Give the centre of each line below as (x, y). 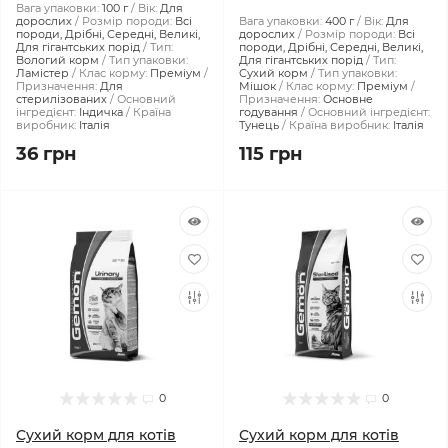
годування (268, 112)
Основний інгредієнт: (369, 112)
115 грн (270, 154)
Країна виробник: (339, 125)
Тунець (259, 125)
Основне (348, 99)
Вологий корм (57, 60)
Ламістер (42, 73)
